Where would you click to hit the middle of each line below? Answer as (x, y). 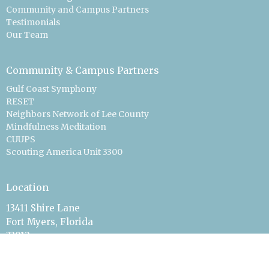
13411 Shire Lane (43, 208)
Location (27, 187)
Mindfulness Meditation (56, 126)
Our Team (27, 35)
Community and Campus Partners (77, 10)
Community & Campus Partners (83, 71)
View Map (29, 250)
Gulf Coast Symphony (51, 89)
